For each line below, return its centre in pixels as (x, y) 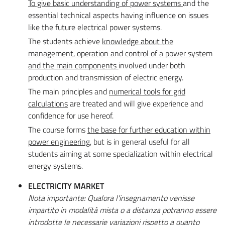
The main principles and (69, 91)
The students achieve (65, 41)
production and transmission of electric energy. (106, 77)
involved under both (152, 65)
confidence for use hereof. (71, 115)
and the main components (73, 65)
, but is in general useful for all (140, 141)
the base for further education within (149, 129)
